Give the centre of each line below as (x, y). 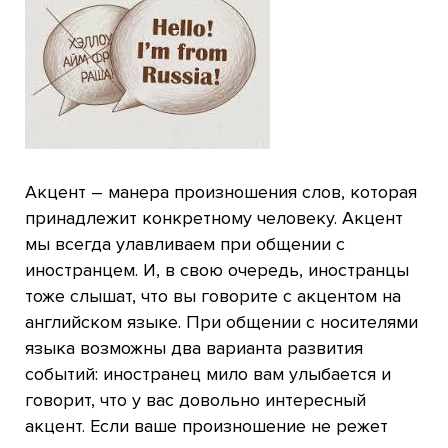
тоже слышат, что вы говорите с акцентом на (213, 296)
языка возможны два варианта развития (194, 348)
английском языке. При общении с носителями (221, 322)
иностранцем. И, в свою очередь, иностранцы (217, 270)
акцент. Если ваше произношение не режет (206, 426)
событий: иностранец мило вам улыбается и (208, 374)
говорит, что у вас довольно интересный (195, 400)
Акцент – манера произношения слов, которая (221, 192)
